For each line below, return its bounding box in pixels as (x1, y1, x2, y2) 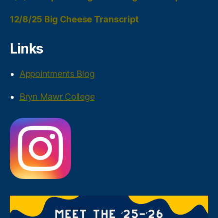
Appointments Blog (19, 68, 95, 79)
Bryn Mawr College (19, 91, 95, 102)
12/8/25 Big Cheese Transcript (10, 14, 139, 24)
